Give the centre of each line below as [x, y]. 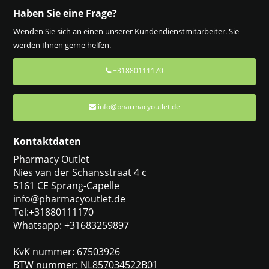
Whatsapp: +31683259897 [71, 225]
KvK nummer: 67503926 [66, 251]
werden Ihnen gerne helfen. [62, 45]
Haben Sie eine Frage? [65, 13]
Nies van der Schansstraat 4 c [80, 172]
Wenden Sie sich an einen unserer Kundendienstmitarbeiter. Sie [126, 31]
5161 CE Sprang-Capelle [66, 185]
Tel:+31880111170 [53, 212]
